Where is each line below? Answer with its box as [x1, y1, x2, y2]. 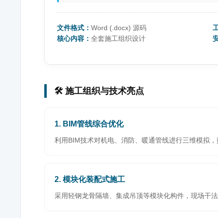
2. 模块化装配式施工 [54, 175, 125, 183]
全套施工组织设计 [91, 35, 145, 42]
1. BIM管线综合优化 [54, 120, 124, 128]
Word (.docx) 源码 [91, 24, 146, 32]
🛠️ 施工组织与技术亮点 [54, 86, 144, 96]
